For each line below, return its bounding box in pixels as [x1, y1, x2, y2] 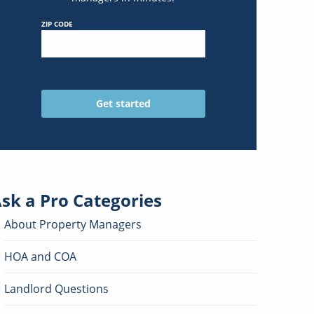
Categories [69, 188, 162, 212]
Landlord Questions [4, 280, 109, 296]
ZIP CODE [41, 19, 74, 29]
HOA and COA [4, 248, 76, 264]
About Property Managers [4, 216, 142, 232]
